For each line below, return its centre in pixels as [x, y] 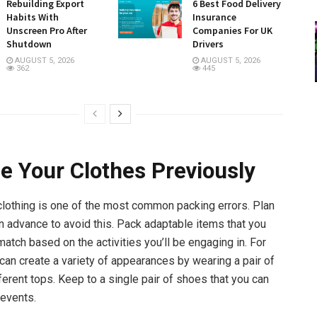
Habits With [33, 17]
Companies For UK [232, 30]
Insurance [214, 17]
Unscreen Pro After [47, 30]
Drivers [208, 44]
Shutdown [29, 44]
